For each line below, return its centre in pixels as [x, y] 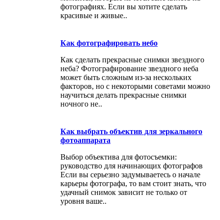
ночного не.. [81, 104]
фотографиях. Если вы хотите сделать [124, 6]
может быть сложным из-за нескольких [126, 77]
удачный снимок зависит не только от [124, 192]
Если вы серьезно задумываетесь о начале [130, 174]
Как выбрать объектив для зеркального [131, 131]
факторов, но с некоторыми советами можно [135, 86]
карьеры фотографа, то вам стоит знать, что [133, 183]
